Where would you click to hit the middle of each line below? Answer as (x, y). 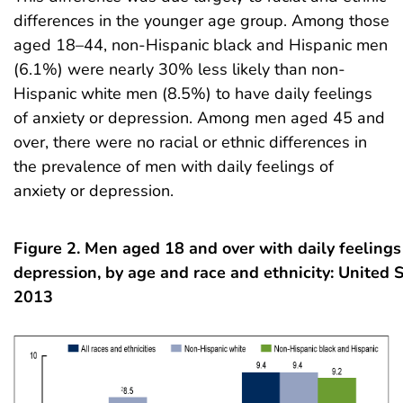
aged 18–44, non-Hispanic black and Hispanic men (201, 45)
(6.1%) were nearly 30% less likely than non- (179, 69)
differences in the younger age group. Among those (201, 20)
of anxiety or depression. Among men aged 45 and (199, 117)
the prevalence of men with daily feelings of (174, 166)
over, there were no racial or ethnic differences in (190, 142)
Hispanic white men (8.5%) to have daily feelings (193, 93)
